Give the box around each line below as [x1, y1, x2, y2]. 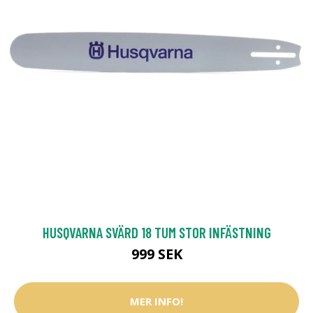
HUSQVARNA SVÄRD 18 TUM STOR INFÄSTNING [42, 223, 271, 241]
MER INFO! [130, 294, 183, 309]
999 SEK [131, 244, 182, 263]
